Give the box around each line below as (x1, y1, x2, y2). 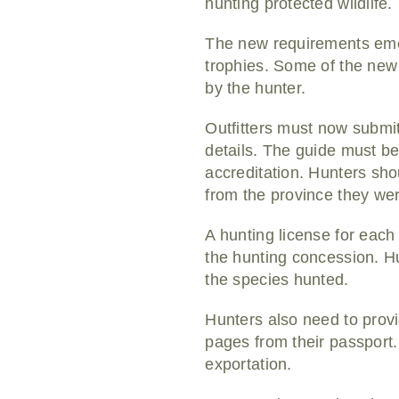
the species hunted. (205, 271, 349, 289)
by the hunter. (205, 79, 306, 98)
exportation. (205, 355, 292, 374)
